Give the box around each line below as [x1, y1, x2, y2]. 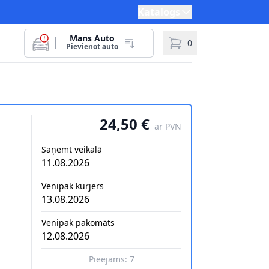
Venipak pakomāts [41, 217, 115, 228]
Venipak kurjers [41, 180, 104, 192]
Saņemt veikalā [41, 144, 102, 155]
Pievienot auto [65, 41, 118, 52]
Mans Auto [69, 32, 115, 44]
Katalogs [138, 5, 180, 19]
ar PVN [154, 121, 181, 132]
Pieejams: [88, 253, 130, 265]
